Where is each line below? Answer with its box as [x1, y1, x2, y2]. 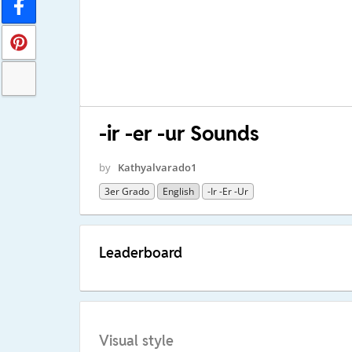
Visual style [98, 332, 174, 350]
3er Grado [104, 184, 149, 198]
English [162, 184, 194, 198]
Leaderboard [98, 243, 182, 262]
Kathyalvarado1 [117, 159, 196, 174]
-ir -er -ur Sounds [98, 119, 259, 147]
